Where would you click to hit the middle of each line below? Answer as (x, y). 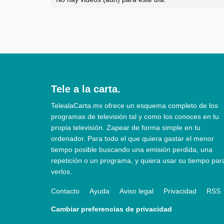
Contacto (65, 191)
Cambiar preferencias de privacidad (111, 209)
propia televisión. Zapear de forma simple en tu (126, 127)
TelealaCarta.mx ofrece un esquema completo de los (134, 105)
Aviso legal (136, 191)
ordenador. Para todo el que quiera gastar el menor (132, 138)
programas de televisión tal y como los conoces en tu (135, 116)
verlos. (61, 171)
